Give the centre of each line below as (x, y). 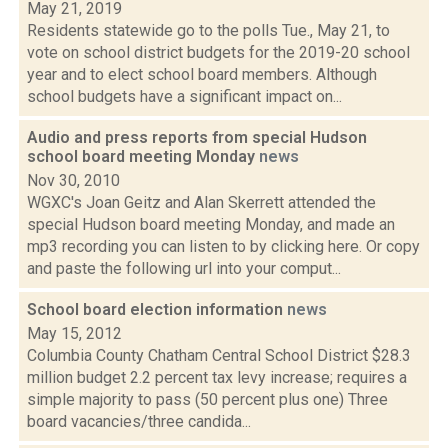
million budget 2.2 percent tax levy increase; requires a (217, 377)
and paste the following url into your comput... (184, 268)
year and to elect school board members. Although (202, 74)
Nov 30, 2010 (73, 180)
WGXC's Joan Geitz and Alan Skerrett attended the (201, 202)
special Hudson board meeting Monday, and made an (211, 224)
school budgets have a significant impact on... (184, 96)
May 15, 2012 (74, 333)
